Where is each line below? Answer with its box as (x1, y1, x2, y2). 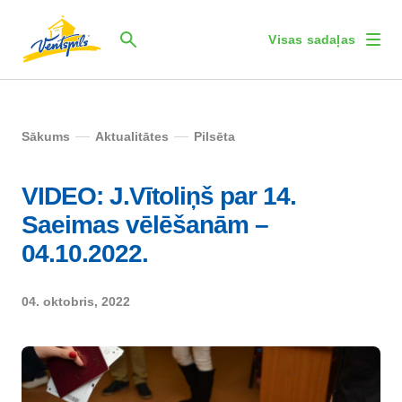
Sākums (22, 129, 70, 144)
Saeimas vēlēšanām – (22, 211, 268, 239)
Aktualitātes (95, 129, 169, 144)
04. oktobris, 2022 (22, 294, 130, 309)
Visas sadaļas (268, 32, 355, 47)
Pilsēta (194, 129, 235, 144)
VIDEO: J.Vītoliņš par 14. (22, 182, 296, 210)
